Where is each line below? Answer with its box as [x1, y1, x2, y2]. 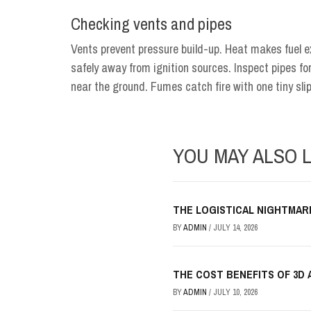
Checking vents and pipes [71, 12, 232, 35]
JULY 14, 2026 [213, 222, 258, 233]
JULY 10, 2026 [213, 287, 258, 298]
